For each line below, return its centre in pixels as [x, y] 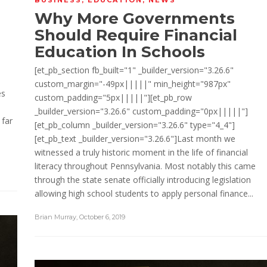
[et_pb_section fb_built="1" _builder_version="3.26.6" [134, 70]
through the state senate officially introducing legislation [143, 179]
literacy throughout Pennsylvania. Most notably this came [145, 166]
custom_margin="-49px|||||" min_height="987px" [133, 83]
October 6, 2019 [102, 217]
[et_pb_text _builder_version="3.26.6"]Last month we [135, 138]
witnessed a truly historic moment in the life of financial [141, 152]
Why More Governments [135, 18]
